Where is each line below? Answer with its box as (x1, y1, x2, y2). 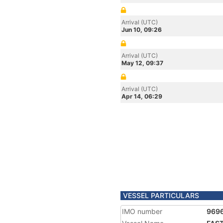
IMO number (122, 207, 162, 216)
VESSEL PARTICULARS (123, 191, 199, 200)
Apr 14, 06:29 (121, 93, 162, 100)
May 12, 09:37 (121, 59, 163, 67)
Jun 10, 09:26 (121, 26, 162, 33)
